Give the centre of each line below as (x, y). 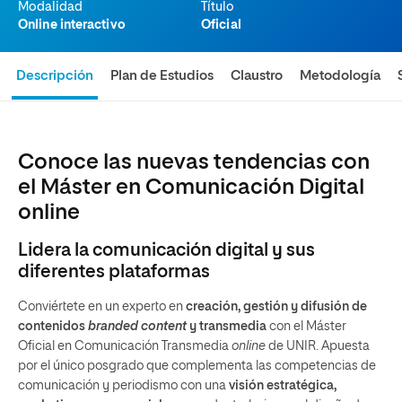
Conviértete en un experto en (102, 307)
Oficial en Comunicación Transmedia (125, 346)
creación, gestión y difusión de (276, 307)
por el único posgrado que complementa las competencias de (197, 366)
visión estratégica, (283, 386)
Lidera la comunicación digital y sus (166, 250)
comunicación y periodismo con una (123, 386)
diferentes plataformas (114, 272)
